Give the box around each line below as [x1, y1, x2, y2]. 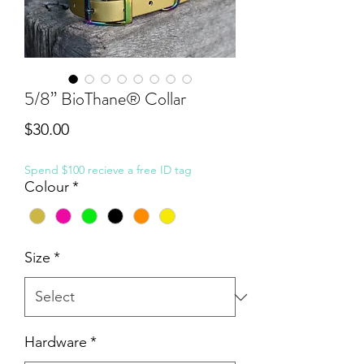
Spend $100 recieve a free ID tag [24, 162, 192, 177]
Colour [24, 178, 69, 196]
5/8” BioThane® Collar [24, 86, 186, 111]
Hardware [24, 333, 87, 352]
